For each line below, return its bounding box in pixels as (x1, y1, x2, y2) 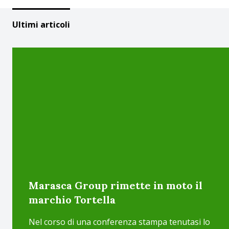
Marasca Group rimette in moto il (29, 179, 202, 192)
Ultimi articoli (12, 19, 70, 30)
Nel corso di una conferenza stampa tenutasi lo (29, 216, 210, 227)
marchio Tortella (29, 193, 116, 206)
